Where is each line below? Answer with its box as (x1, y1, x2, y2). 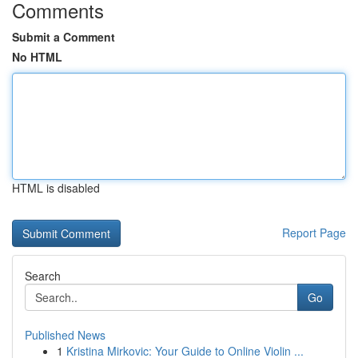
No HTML (12, 49, 62, 65)
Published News (25, 327, 105, 343)
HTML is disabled (12, 180, 100, 196)
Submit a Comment (12, 29, 115, 45)
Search (25, 268, 61, 284)
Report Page (282, 225, 346, 241)
